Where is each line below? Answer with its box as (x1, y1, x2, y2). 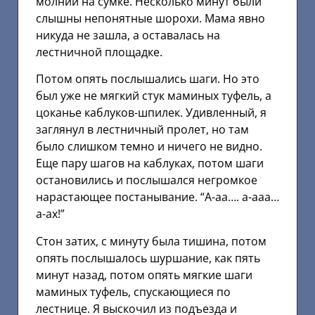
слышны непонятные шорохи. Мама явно (36, 11, 265, 27)
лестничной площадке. (36, 44, 162, 60)
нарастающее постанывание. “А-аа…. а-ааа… (36, 189, 279, 205)
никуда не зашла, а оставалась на (36, 27, 220, 44)
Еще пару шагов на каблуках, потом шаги (36, 155, 264, 172)
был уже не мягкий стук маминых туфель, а (36, 88, 271, 104)
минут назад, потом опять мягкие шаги (36, 266, 252, 283)
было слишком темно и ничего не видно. (36, 139, 262, 155)
